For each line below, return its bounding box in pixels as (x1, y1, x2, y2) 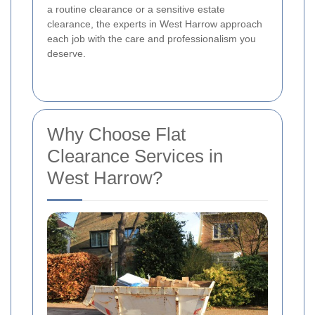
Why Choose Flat (47, 124, 186, 146)
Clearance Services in (47, 146, 223, 167)
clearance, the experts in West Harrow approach (47, 18, 262, 30)
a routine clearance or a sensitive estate (47, 4, 225, 15)
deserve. (47, 48, 86, 60)
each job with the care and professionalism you (47, 33, 256, 45)
